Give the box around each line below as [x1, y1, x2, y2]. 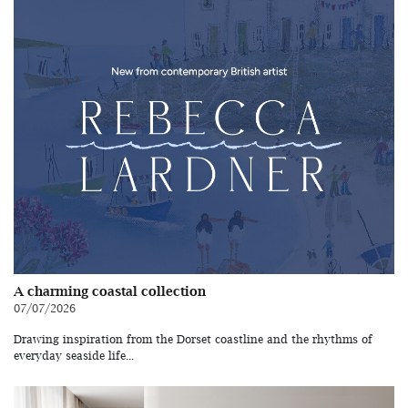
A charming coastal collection [14, 282, 206, 299]
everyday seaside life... [14, 348, 134, 362]
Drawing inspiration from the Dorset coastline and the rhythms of [14, 331, 372, 346]
